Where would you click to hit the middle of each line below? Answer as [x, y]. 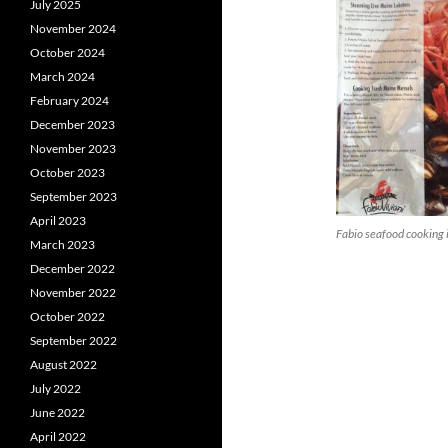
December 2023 [72, 124]
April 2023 [58, 220]
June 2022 [57, 412]
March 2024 [62, 76]
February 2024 [69, 100]
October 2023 [67, 172]
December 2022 [72, 268]
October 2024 [67, 52]
